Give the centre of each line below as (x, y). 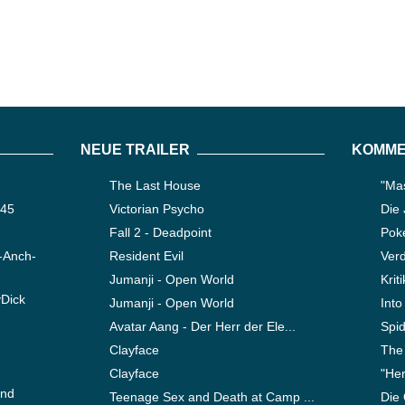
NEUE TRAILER (135, 150)
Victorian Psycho (157, 209)
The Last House (155, 186)
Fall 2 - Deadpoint (160, 233)
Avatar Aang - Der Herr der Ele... (202, 327)
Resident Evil (146, 256)
